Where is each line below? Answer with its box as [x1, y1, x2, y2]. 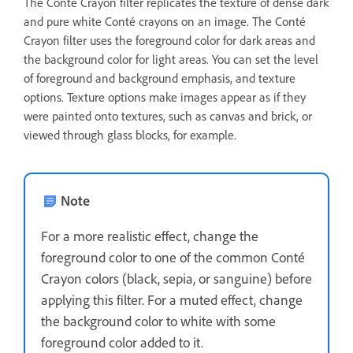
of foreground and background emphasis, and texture [24, 70, 295, 87]
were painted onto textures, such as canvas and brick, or [24, 108, 312, 124]
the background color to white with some [41, 312, 276, 330]
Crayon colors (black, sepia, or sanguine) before [41, 269, 312, 288]
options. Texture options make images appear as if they [24, 89, 306, 106]
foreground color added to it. [41, 333, 203, 351]
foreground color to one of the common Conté [41, 248, 305, 266]
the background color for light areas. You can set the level [24, 51, 318, 68]
